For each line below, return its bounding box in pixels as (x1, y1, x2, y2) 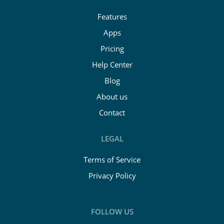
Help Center (91, 59, 132, 70)
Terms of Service (83, 154, 140, 165)
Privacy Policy (88, 170, 136, 181)
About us (96, 91, 127, 102)
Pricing (100, 43, 124, 54)
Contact (99, 107, 125, 118)
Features (97, 11, 127, 22)
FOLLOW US (90, 206, 133, 217)
